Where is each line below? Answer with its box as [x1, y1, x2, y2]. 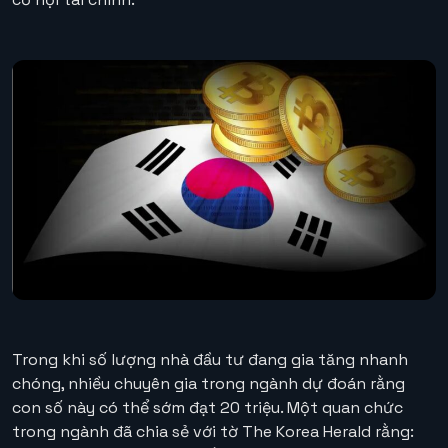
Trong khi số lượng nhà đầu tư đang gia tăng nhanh [12, 349, 408, 371]
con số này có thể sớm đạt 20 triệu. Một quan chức [12, 397, 403, 419]
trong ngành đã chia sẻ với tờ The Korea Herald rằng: [12, 421, 414, 443]
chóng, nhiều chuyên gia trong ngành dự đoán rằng [12, 373, 405, 395]
